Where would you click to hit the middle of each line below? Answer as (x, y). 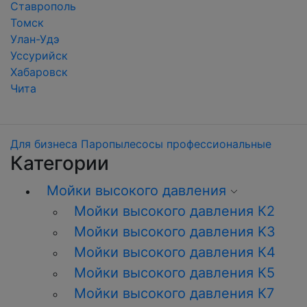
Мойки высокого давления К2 (174, 211)
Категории (60, 163)
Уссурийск (39, 56)
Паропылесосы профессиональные (176, 144)
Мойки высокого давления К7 (174, 293)
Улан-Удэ (35, 39)
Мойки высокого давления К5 (174, 273)
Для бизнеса (44, 144)
